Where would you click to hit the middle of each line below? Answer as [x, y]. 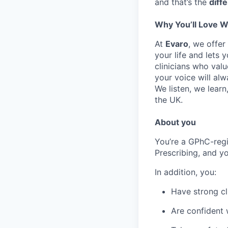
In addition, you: [186, 172]
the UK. [169, 100]
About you [175, 122]
